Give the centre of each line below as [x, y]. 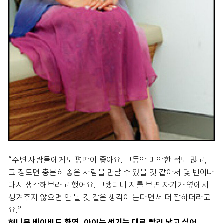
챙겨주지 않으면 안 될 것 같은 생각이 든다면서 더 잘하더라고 [110, 197]
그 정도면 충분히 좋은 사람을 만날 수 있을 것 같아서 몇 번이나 [111, 172]
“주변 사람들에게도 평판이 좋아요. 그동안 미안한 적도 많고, [108, 160]
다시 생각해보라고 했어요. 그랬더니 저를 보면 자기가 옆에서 [109, 185]
